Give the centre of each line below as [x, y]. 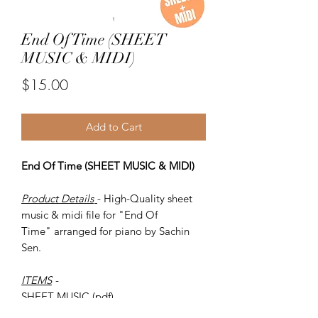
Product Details [57, 198]
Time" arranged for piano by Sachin [105, 231]
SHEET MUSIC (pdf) [69, 296]
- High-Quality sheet [145, 198]
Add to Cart [114, 126]
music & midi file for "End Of [89, 214]
